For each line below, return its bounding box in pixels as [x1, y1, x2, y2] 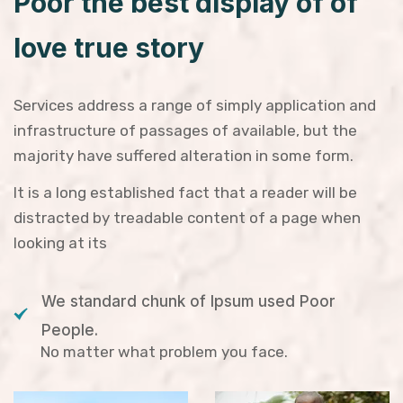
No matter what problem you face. [40, 342, 288, 361]
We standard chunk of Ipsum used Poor [41, 291, 336, 310]
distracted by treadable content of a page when [13, 208, 361, 227]
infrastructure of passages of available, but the [13, 121, 357, 139]
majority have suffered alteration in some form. [13, 146, 354, 165]
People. [41, 320, 99, 339]
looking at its [13, 233, 111, 252]
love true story [13, 31, 204, 64]
